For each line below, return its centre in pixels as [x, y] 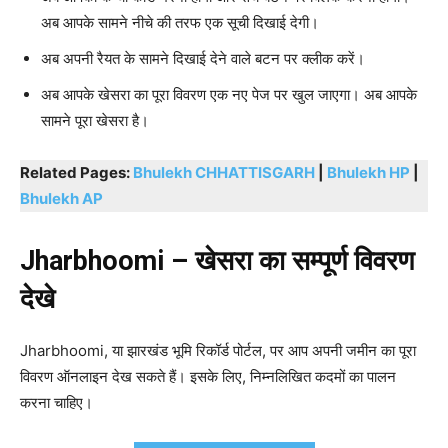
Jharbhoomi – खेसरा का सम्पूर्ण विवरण [217, 260]
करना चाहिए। [56, 402]
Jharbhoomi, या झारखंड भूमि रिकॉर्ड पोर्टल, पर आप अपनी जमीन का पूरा [218, 350]
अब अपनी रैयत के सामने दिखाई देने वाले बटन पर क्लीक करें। [203, 58]
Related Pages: [76, 172]
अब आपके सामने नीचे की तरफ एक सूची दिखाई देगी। [180, 22]
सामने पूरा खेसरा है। [95, 120]
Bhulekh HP [368, 172]
